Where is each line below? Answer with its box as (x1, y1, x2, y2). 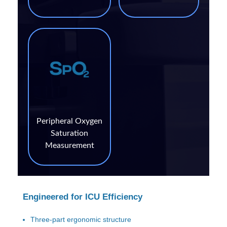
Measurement (45, 141, 94, 150)
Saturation (51, 129, 88, 138)
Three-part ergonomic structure (30, 215, 132, 224)
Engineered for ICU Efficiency (23, 192, 142, 202)
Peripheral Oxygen (36, 117, 102, 126)
